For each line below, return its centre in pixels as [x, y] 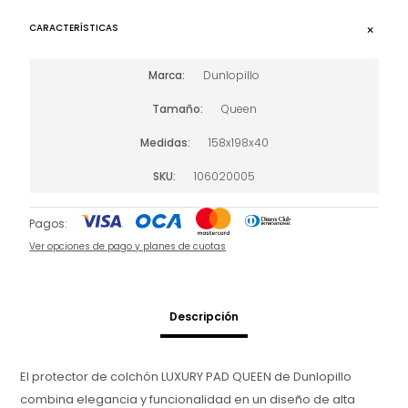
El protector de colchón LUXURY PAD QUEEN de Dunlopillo [186, 376]
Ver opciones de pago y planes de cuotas [128, 246]
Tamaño [176, 108]
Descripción [204, 316]
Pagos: [49, 223]
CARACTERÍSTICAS [74, 27]
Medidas [163, 142]
